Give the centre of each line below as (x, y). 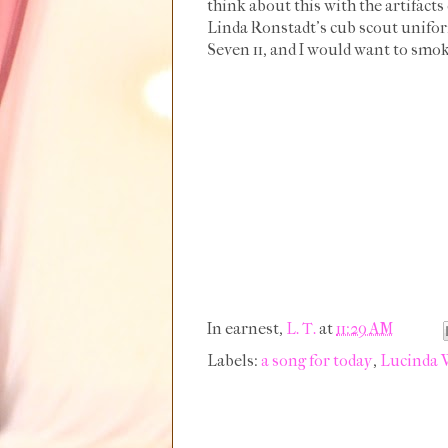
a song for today (317, 360)
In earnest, (246, 329)
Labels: (234, 360)
